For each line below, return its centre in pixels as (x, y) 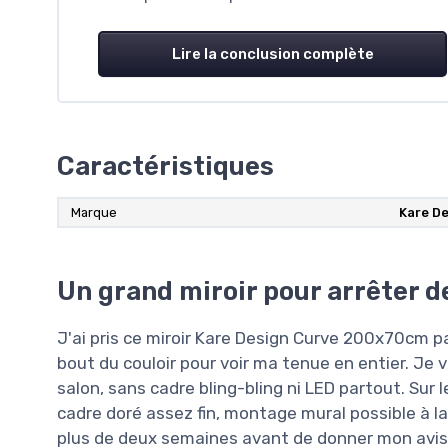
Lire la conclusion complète (272, 53)
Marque (94, 212)
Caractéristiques (165, 165)
